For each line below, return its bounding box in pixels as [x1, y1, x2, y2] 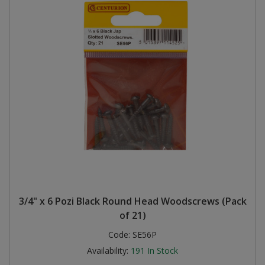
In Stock [147, 244, 178, 256]
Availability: [87, 244, 128, 256]
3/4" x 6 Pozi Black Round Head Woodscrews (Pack [18, 194, 247, 208]
